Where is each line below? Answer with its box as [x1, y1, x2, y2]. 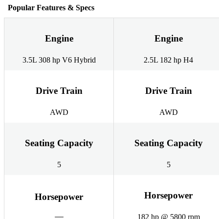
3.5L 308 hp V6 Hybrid [22, 56, 96, 65]
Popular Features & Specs [8, 3, 94, 12]
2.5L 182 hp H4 [144, 56, 193, 65]
